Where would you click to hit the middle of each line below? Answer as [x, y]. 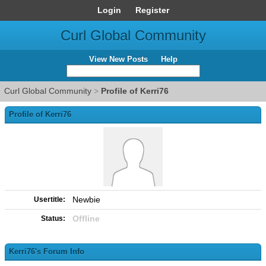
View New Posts [118, 59]
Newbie [86, 199]
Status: [53, 218]
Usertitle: [50, 199]
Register [152, 10]
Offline [86, 218]
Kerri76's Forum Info [47, 251]
